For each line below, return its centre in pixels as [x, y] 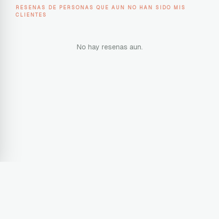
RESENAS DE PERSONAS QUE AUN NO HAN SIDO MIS [101, 8]
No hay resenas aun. [109, 47]
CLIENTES [31, 15]
